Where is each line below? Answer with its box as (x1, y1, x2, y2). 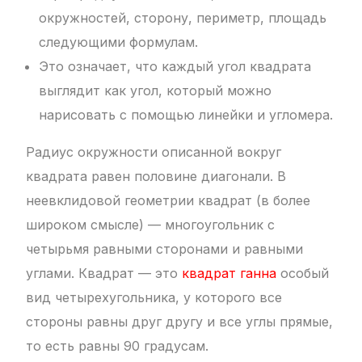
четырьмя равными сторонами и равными (26, 241, 304, 258)
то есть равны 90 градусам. (26, 338, 209, 355)
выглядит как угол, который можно (39, 82, 272, 99)
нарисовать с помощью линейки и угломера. (39, 107, 334, 124)
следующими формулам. (39, 34, 199, 51)
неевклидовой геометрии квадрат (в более (26, 192, 311, 209)
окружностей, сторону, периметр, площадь (39, 10, 327, 27)
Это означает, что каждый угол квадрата (39, 58, 312, 75)
